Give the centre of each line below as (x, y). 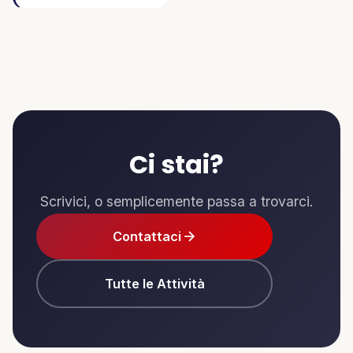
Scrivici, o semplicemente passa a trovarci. (176, 201)
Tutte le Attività (154, 283)
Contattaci (147, 236)
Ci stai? (176, 164)
